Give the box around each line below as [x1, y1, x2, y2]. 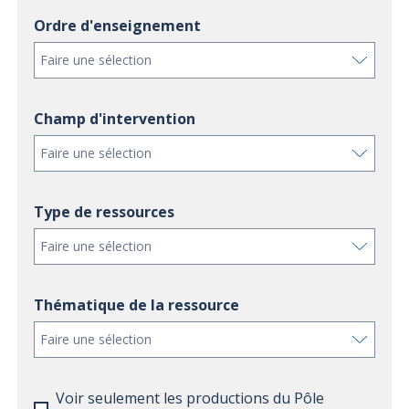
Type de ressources [34, 202, 174, 222]
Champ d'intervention [34, 109, 195, 129]
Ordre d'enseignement [34, 16, 201, 36]
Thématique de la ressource [34, 295, 239, 315]
